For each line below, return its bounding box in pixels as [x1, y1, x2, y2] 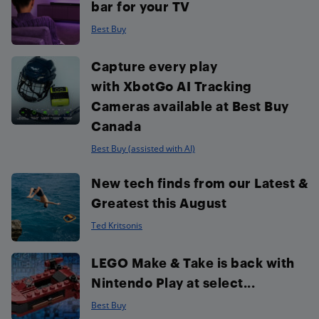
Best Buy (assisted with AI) [91, 142, 195, 155]
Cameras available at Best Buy [91, 98, 289, 114]
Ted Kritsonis [91, 219, 142, 232]
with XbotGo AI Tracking [91, 78, 252, 94]
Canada [91, 118, 141, 134]
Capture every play [91, 58, 217, 74]
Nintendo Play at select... [91, 275, 255, 291]
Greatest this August [91, 195, 226, 211]
